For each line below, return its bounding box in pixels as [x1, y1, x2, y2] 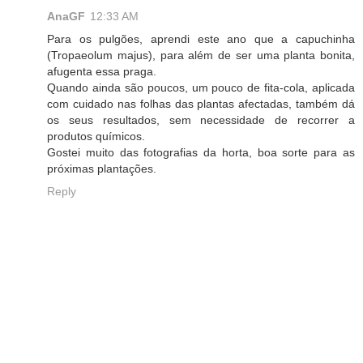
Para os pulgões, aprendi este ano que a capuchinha [47, 32, 355, 45]
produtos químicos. [47, 129, 145, 143]
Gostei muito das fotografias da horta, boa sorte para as [47, 145, 355, 159]
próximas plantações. [47, 161, 156, 175]
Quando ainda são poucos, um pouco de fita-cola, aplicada [47, 80, 355, 94]
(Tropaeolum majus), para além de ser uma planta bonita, [47, 48, 355, 62]
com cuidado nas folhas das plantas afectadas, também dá [47, 96, 355, 110]
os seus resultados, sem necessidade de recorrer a [47, 113, 355, 126]
